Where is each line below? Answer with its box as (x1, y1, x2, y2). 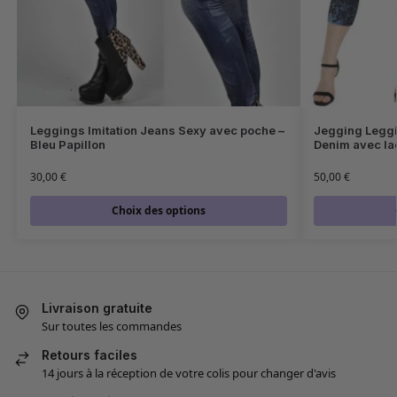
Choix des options (111, 202, 206, 218)
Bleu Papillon (29, 136, 105, 152)
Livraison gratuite (42, 300, 152, 315)
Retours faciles (42, 346, 137, 362)
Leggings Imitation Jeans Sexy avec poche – (29, 122, 284, 137)
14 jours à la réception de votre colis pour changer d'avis (42, 365, 336, 382)
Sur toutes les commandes (42, 317, 182, 334)
